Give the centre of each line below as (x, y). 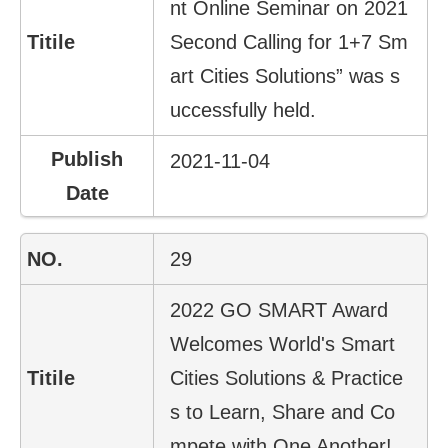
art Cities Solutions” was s (285, 75)
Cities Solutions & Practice (287, 377)
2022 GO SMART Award (279, 309)
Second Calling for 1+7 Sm (289, 41)
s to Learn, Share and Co (283, 411)
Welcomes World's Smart (283, 343)
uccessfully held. (243, 109)
